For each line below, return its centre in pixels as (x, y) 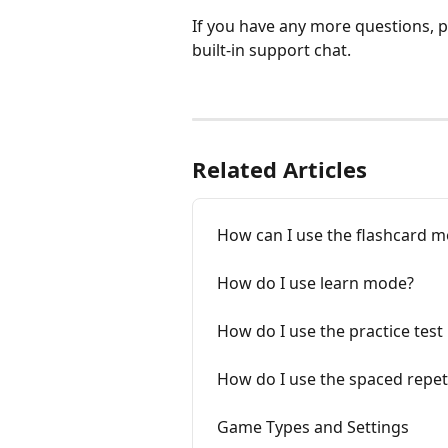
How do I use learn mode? (315, 282)
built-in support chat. (271, 49)
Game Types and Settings (313, 426)
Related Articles (279, 168)
